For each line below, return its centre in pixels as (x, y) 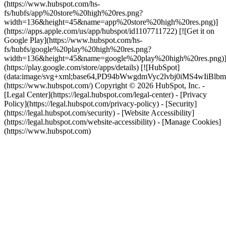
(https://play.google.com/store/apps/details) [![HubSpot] (92, 67)
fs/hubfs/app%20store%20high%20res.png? (73, 13)
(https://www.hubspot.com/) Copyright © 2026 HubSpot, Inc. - (104, 86)
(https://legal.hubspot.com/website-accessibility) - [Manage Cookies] (112, 122)
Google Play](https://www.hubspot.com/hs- (73, 40)
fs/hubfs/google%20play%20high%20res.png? (78, 49)
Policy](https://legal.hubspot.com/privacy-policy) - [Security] (100, 104)
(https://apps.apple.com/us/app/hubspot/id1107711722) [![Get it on (109, 31)
